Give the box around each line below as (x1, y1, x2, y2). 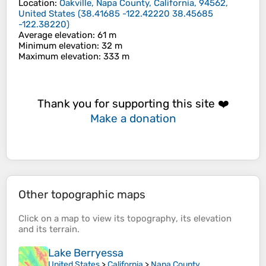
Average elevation (18, 30, 93, 41)
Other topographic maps (18, 188, 145, 202)
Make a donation (90, 111, 176, 125)
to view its (79, 213, 127, 224)
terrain (49, 224, 77, 235)
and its (18, 224, 49, 235)
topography (127, 213, 176, 224)
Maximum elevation (18, 51, 99, 62)
